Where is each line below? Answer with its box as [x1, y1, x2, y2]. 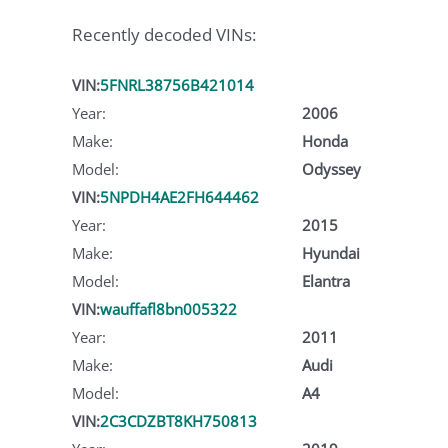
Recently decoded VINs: [72, 23, 256, 47]
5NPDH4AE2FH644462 [100, 186, 259, 207]
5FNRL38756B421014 [100, 74, 254, 95]
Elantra [301, 270, 350, 291]
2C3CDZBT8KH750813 [100, 410, 257, 431]
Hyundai [301, 242, 360, 263]
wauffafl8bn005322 [100, 298, 237, 319]
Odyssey [301, 158, 361, 179]
